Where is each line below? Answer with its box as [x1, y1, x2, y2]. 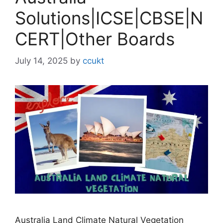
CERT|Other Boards [15, 28, 175, 49]
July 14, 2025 [15, 56, 68, 66]
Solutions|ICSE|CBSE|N [15, 7, 203, 28]
